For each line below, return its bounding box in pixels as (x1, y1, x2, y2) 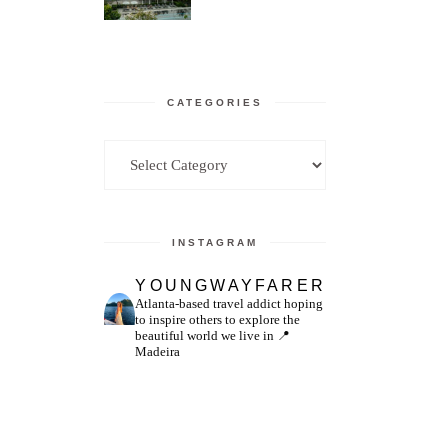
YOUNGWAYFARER (135, 277, 326, 295)
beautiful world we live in (135, 328, 275, 344)
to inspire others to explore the (135, 312, 301, 328)
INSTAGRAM (171, 237, 258, 249)
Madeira (135, 344, 181, 360)
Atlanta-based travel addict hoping (135, 296, 324, 312)
